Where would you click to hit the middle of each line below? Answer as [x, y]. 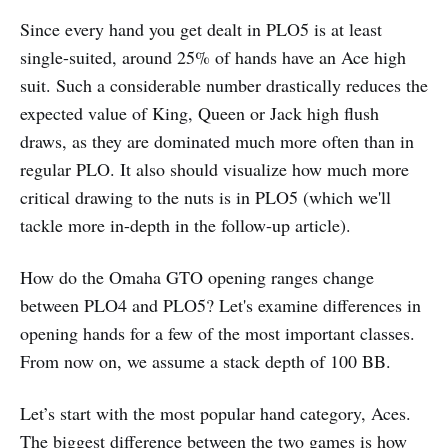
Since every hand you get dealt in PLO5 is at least [201, 29]
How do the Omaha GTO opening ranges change [197, 277]
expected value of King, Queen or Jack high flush [199, 113]
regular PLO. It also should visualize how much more [214, 169]
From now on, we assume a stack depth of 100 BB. [205, 361]
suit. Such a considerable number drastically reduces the [224, 85]
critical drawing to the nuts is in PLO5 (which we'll [205, 197]
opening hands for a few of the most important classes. [217, 333]
